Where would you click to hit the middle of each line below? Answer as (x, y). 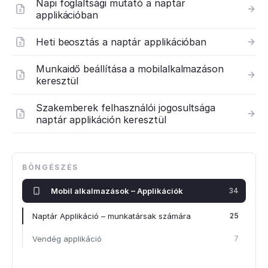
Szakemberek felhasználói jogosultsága (126, 108)
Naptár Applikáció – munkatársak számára (112, 216)
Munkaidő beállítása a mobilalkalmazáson (130, 69)
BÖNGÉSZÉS (51, 167)
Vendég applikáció (67, 238)
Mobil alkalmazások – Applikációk (117, 191)
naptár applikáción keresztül (101, 120)
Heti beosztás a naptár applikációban (121, 42)
